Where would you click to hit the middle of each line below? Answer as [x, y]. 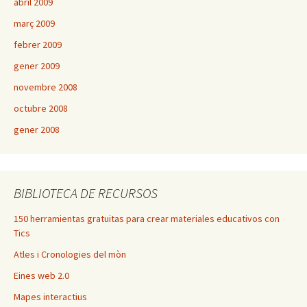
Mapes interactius [50, 297]
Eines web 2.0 [41, 276]
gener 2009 [37, 66]
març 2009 [34, 24]
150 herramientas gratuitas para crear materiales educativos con [147, 219]
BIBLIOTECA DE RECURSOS [86, 193]
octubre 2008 [41, 109]
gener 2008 [37, 130]
